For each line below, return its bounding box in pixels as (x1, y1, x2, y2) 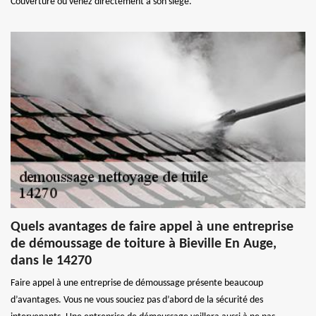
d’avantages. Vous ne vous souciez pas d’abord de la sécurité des (11, 294, 263, 305)
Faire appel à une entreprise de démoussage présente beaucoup (11, 277, 263, 288)
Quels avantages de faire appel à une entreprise (11, 219, 293, 234)
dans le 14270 (11, 253, 92, 268)
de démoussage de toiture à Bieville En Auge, (11, 236, 276, 251)
